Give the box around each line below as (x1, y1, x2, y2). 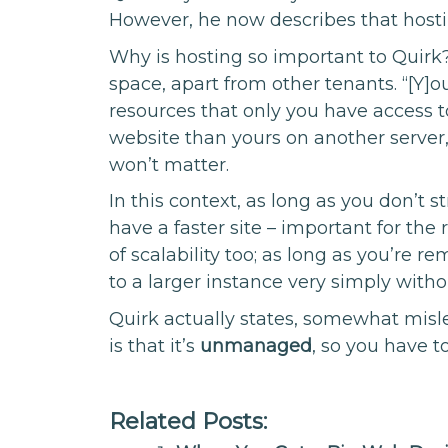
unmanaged (200, 334, 313, 357)
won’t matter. (109, 153, 230, 176)
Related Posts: (109, 406, 268, 435)
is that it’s (109, 334, 201, 357)
